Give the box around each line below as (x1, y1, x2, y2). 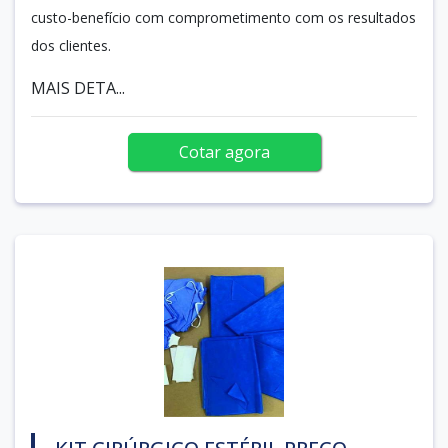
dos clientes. (31, 35, 111, 55)
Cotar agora (178, 140, 270, 163)
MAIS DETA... (31, 76, 125, 99)
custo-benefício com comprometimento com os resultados (31, 7, 416, 27)
